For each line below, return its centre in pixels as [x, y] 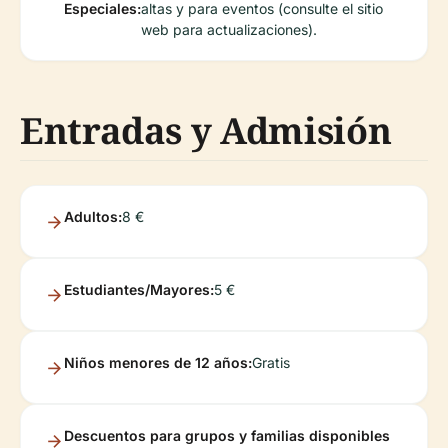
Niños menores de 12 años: [158, 362]
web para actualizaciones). [229, 29]
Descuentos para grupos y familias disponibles [227, 435]
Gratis [271, 362]
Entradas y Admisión [206, 130]
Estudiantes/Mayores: [139, 289]
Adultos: [93, 216]
